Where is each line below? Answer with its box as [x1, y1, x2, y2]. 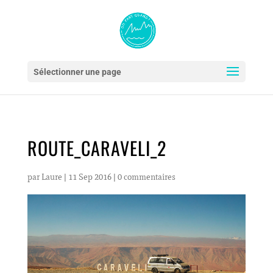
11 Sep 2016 [68, 172, 112, 182]
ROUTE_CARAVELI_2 [27, 134, 166, 161]
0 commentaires [117, 172, 175, 182]
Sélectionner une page [33, 67, 121, 77]
